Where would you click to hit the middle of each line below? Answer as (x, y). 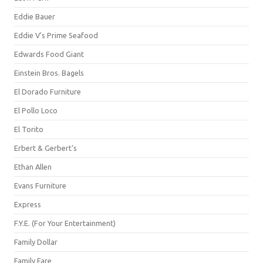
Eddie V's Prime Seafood (56, 35)
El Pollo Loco (36, 110)
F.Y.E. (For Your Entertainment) (65, 223)
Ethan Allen (33, 167)
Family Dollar (36, 242)
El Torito (29, 129)
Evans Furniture (40, 186)
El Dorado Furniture (48, 92)
